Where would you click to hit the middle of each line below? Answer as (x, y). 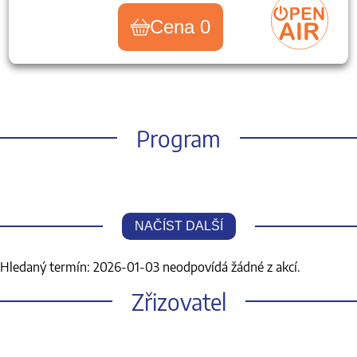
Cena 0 (180, 26)
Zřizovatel (178, 301)
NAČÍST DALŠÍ (178, 226)
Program (178, 138)
